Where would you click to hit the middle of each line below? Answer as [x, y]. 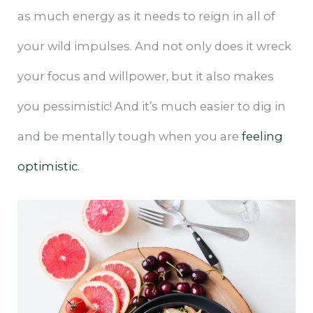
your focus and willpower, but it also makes [146, 76]
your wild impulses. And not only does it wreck [155, 46]
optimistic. [49, 166]
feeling [263, 136]
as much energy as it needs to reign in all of [147, 16]
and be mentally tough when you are [130, 136]
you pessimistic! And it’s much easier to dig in [152, 106]
